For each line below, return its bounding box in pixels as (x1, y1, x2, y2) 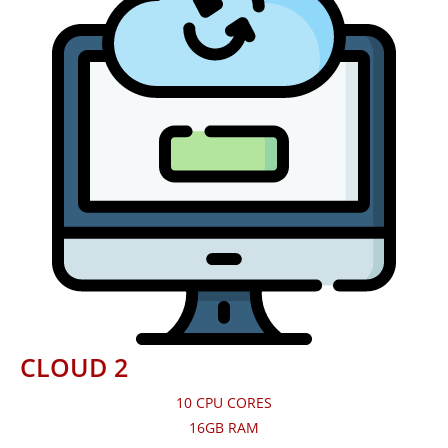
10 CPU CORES (176, 393, 272, 413)
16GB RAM (189, 418, 259, 438)
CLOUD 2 (20, 350, 128, 385)
